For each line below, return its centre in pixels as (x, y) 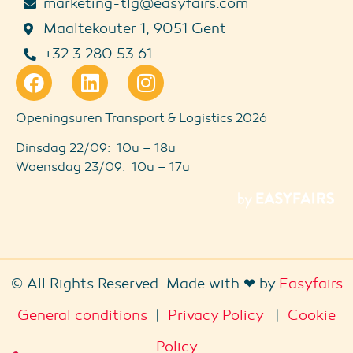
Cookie (312, 315)
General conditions (82, 315)
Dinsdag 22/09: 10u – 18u (96, 149)
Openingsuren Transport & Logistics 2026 (141, 119)
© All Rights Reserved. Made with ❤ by (145, 283)
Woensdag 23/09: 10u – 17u (103, 167)
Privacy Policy (216, 315)
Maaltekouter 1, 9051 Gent (135, 29)
